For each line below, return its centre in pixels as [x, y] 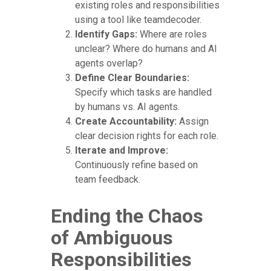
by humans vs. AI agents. [127, 106]
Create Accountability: [126, 121]
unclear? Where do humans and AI [146, 48]
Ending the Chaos [127, 216]
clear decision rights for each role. [147, 135]
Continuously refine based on [136, 165]
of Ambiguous [112, 237]
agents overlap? [109, 63]
